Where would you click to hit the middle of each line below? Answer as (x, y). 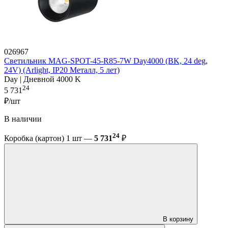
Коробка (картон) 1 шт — (49, 138)
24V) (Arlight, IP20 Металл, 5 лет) (62, 70)
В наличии (23, 119)
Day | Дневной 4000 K (42, 79)
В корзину (178, 219)
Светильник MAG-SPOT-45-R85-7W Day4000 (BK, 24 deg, (106, 61)
